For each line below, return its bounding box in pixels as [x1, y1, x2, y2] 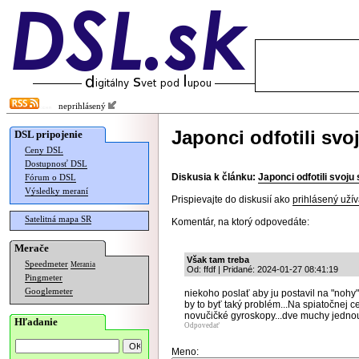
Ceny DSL [25, 146, 63, 155]
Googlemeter [25, 287, 73, 296]
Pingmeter [25, 273, 63, 282]
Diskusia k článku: [171, 171, 256, 183]
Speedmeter [25, 260, 68, 268]
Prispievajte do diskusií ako [171, 194, 292, 205]
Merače [14, 242, 49, 254]
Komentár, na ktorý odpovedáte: [171, 216, 309, 228]
